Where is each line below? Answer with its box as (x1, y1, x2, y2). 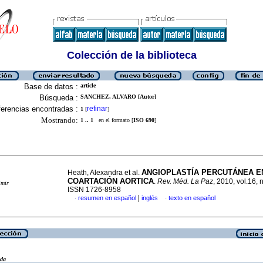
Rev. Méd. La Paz (157, 177, 213, 186)
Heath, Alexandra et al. (68, 168, 141, 177)
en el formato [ (93, 117, 133, 123)
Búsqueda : (39, 93, 78, 102)
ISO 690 (133, 117, 154, 123)
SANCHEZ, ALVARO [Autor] (80, 93, 156, 100)
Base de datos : (24, 82, 78, 91)
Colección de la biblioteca (66, 49, 197, 61)
